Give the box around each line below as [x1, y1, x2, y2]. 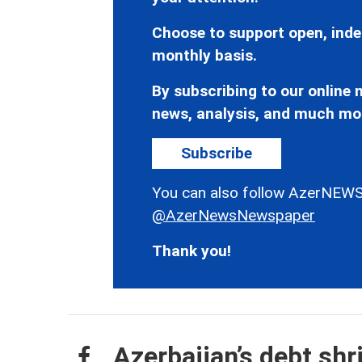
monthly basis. [152, 45, 257, 65]
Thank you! [152, 241, 231, 260]
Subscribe [181, 143, 252, 162]
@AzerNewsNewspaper [152, 205, 315, 225]
